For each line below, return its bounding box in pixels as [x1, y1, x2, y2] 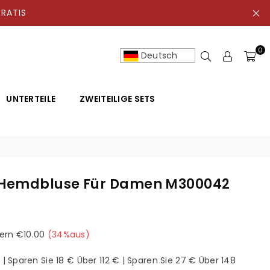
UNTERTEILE [6, 93, 56, 105]
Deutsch [140, 49, 178, 61]
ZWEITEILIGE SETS [80, 93, 155, 105]
